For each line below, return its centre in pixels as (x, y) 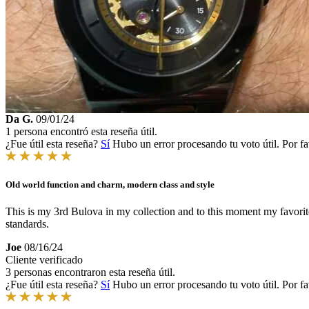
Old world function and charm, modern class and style (110, 184)
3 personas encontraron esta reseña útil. (90, 272)
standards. (27, 224)
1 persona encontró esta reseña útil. (81, 131)
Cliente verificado (44, 260)
